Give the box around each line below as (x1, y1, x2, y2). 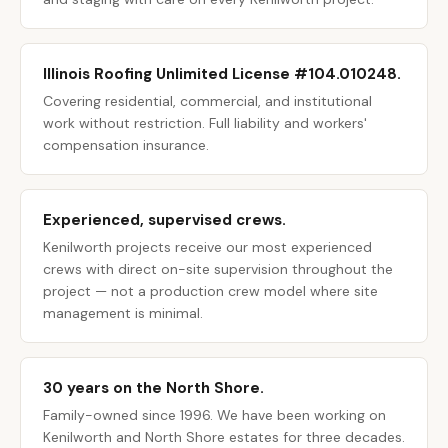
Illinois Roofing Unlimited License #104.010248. (43, 64, 401, 84)
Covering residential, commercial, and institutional (43, 92, 372, 110)
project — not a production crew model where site (43, 282, 378, 300)
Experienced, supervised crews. (43, 210, 286, 230)
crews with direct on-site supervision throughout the (43, 260, 393, 278)
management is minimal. (43, 304, 203, 322)
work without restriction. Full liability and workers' (43, 114, 367, 132)
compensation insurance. (43, 136, 209, 154)
